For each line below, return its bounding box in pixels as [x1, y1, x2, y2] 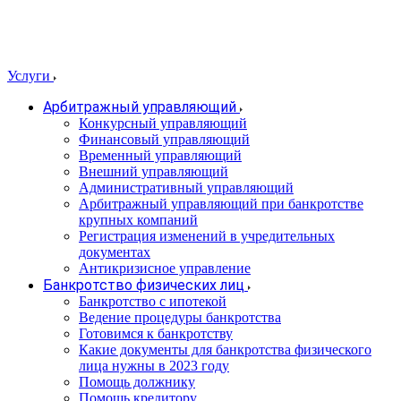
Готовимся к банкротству [79, 326, 233, 341]
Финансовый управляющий [79, 132, 250, 147]
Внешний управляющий [79, 164, 228, 179]
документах [79, 244, 150, 260]
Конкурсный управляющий [79, 115, 247, 131]
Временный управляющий [79, 148, 242, 163]
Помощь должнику [79, 374, 195, 389]
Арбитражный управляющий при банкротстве [79, 196, 363, 211]
